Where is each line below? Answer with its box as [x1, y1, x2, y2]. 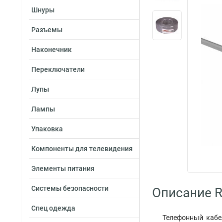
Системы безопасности [31, 184, 109, 192]
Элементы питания [31, 165, 95, 172]
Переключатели [31, 65, 85, 73]
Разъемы [31, 26, 62, 34]
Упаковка [31, 125, 63, 133]
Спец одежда [31, 204, 75, 212]
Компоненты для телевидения [31, 145, 133, 153]
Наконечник [31, 46, 72, 54]
